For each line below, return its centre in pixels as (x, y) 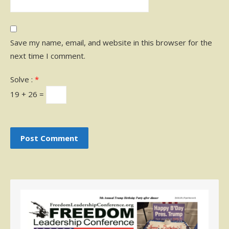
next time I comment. (48, 56)
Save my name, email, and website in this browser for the (111, 42)
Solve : (22, 79)
